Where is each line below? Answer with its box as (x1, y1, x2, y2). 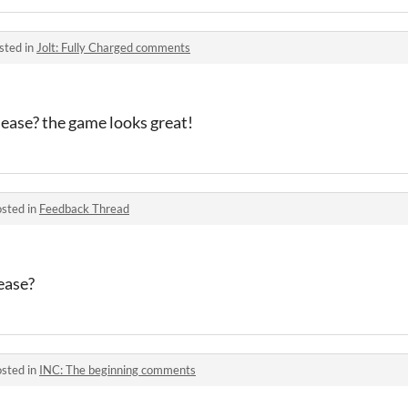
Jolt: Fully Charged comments (36, 40, 190, 55)
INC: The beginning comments (39, 362, 196, 377)
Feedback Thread (39, 201, 129, 216)
